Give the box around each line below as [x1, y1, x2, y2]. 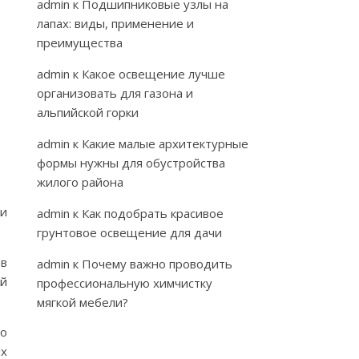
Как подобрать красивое [82, 205, 224, 221]
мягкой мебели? [37, 294, 128, 310]
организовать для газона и [37, 85, 193, 101]
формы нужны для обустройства [37, 155, 225, 171]
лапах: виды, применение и [37, 15, 194, 31]
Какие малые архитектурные [82, 135, 248, 151]
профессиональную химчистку [37, 275, 212, 291]
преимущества [37, 34, 123, 50]
